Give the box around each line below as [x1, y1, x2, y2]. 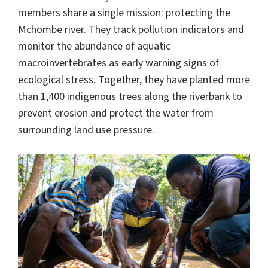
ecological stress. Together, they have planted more [18, 72, 250, 87]
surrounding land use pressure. [18, 122, 154, 138]
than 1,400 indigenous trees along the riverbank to [18, 89, 242, 104]
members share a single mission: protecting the [18, 5, 230, 20]
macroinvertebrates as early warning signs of [18, 55, 219, 71]
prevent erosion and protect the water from [18, 105, 214, 121]
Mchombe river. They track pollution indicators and [18, 22, 244, 37]
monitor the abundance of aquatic [18, 38, 170, 54]
